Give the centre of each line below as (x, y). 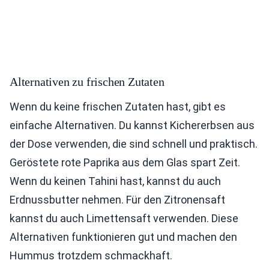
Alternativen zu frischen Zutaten (87, 82)
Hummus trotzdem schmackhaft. (91, 256)
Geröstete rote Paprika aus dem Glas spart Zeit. (125, 163)
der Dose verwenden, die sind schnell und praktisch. (134, 144)
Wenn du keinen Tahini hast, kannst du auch (115, 181)
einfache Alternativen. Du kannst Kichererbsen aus (132, 125)
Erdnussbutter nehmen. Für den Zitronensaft (117, 200)
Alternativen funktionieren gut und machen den (123, 237)
